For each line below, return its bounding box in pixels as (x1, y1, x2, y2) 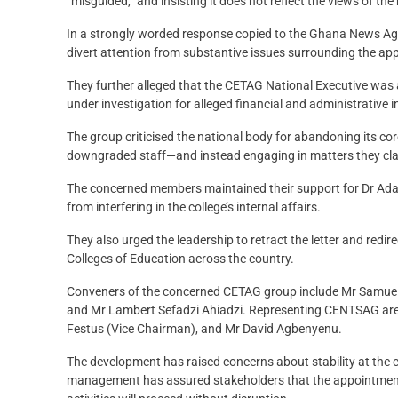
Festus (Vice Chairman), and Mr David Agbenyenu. (67, 322, 342, 337)
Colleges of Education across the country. (67, 251, 294, 267)
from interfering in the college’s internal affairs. (67, 200, 321, 215)
